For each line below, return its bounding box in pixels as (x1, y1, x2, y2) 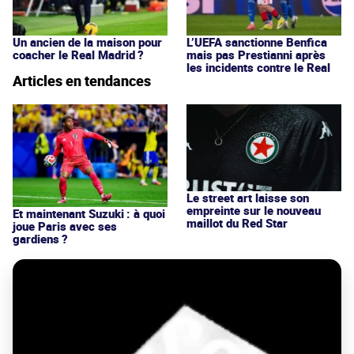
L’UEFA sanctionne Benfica (186, 33, 327, 50)
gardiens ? (13, 230, 68, 247)
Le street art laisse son (186, 189, 309, 205)
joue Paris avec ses (13, 217, 117, 234)
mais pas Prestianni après (186, 46, 326, 62)
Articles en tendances (13, 70, 151, 90)
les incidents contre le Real (186, 58, 330, 75)
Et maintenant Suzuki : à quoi (13, 205, 165, 221)
